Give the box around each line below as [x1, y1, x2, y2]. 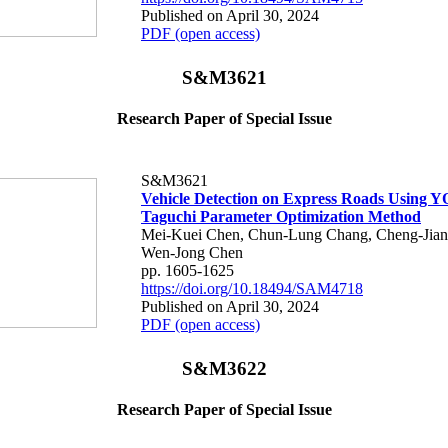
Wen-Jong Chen [141, 243, 243, 261]
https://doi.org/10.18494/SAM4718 [141, 279, 363, 297]
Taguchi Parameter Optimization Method [141, 207, 421, 225]
